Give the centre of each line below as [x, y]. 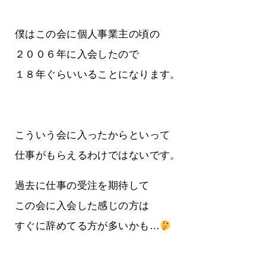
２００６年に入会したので [77, 55]
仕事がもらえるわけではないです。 [98, 156]
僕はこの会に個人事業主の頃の [87, 34]
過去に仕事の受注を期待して [82, 186]
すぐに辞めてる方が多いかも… [87, 226]
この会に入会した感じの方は [82, 206]
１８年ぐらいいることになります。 [98, 75]
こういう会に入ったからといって [93, 135]
